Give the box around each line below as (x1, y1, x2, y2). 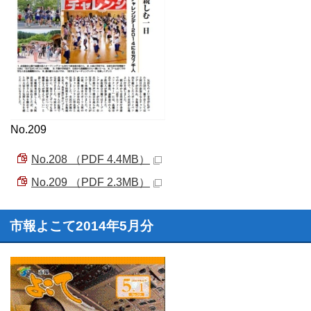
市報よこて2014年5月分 (10, 219, 153, 233)
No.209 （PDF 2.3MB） (31, 176, 150, 188)
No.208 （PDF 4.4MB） (31, 153, 150, 165)
